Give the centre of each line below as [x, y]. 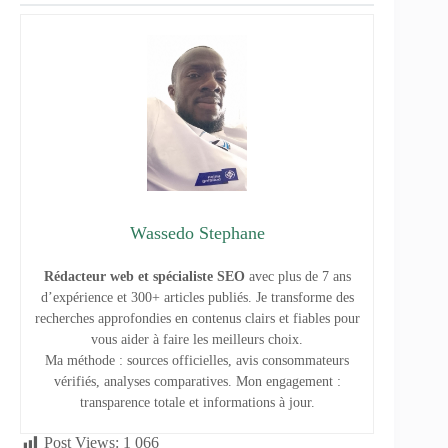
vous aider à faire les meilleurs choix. [197, 340]
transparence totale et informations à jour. [197, 403]
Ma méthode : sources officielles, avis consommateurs [197, 361]
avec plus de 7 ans [297, 277]
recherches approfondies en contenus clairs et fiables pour [197, 319]
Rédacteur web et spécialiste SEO [144, 277]
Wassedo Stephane [197, 233]
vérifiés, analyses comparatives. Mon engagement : [197, 382]
